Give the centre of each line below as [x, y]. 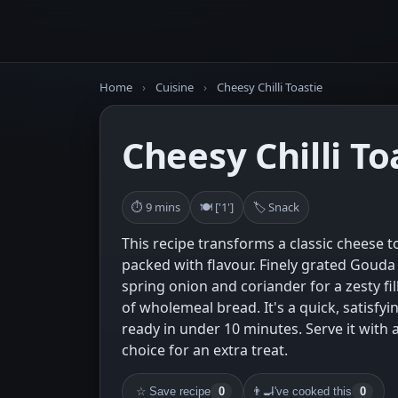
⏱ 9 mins [156, 207]
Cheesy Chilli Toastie [270, 87]
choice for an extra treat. [205, 350]
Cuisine [175, 87]
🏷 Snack [276, 207]
